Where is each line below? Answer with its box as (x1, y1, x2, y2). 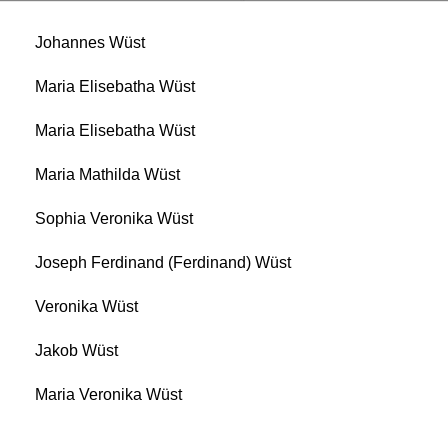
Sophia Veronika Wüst (35, 210, 194, 228)
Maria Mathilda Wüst (35, 166, 181, 184)
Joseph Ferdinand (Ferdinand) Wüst (35, 254, 292, 272)
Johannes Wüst (35, 34, 146, 52)
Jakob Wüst (35, 342, 119, 360)
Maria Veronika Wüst (35, 386, 183, 404)
